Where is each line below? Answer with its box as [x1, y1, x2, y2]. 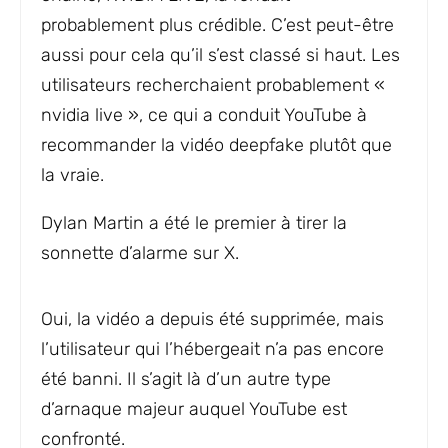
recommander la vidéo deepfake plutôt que [41, 134, 392, 156]
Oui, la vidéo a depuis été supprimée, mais [41, 308, 384, 330]
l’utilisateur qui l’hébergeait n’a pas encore [41, 338, 384, 360]
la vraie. [41, 164, 104, 186]
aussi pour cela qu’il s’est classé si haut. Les [41, 44, 400, 66]
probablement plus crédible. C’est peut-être [41, 14, 394, 36]
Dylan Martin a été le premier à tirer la [41, 212, 347, 234]
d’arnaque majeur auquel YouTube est [41, 398, 347, 420]
